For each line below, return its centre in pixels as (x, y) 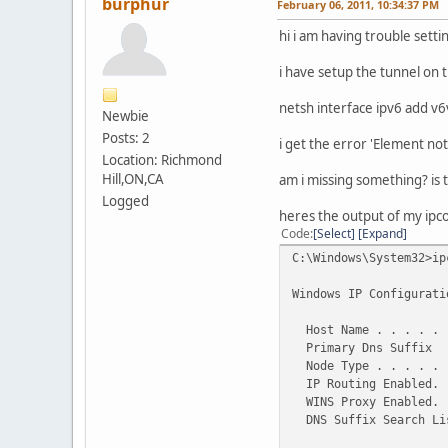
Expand (382, 233)
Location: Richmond (162, 159)
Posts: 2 (126, 137)
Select (334, 233)
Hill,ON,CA (133, 178)
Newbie (125, 115)
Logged (125, 200)
